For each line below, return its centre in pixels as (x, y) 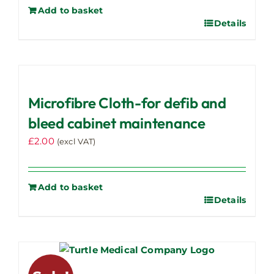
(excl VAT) (76, 141)
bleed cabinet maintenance (117, 123)
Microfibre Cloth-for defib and (127, 102)
